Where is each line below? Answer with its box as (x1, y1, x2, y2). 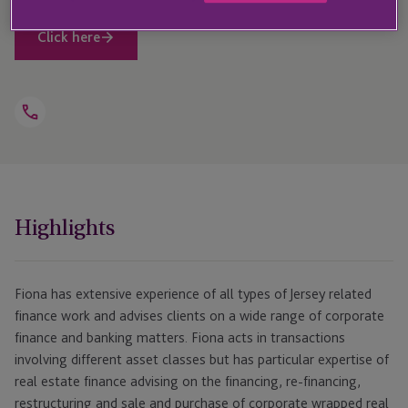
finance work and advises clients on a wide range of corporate (15, 307, 384, 325)
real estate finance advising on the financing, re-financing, (15, 372, 361, 391)
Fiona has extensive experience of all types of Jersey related (15, 285, 372, 303)
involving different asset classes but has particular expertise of (15, 351, 389, 369)
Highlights (15, 210, 115, 246)
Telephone (28, 124, 83, 138)
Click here (37, 28, 100, 46)
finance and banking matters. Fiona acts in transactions (15, 329, 345, 347)
